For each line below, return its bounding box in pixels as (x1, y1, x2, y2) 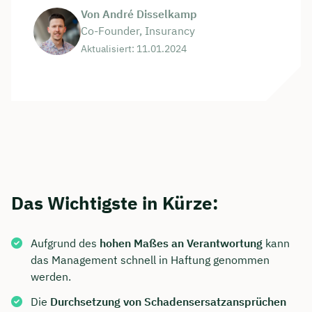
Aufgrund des (31, 235, 100, 250)
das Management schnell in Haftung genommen (31, 252, 270, 267)
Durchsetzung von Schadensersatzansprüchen (50, 294, 286, 309)
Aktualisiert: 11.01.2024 (81, 42, 187, 56)
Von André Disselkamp (81, 7, 197, 22)
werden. (31, 269, 71, 283)
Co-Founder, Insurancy (81, 24, 195, 38)
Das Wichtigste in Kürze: (11, 191, 219, 215)
